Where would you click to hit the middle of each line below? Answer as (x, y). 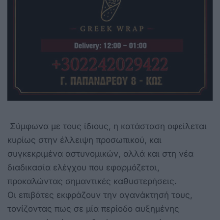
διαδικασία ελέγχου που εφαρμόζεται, (83, 167)
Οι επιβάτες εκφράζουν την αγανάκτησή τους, (100, 195)
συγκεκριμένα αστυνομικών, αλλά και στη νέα (100, 153)
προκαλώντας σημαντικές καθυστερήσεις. (92, 181)
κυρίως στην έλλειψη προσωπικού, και (84, 140)
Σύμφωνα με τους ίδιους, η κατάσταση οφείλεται (107, 126)
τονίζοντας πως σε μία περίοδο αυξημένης (93, 208)
